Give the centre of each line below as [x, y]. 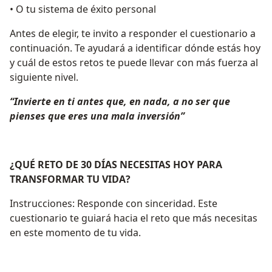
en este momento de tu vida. [75, 233]
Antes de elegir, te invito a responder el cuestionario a [133, 34]
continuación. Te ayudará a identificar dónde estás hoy [135, 48]
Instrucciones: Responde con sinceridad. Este [114, 204]
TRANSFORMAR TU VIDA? [70, 179]
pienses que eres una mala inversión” [97, 116]
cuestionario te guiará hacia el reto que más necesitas [134, 218]
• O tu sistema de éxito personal [83, 9]
